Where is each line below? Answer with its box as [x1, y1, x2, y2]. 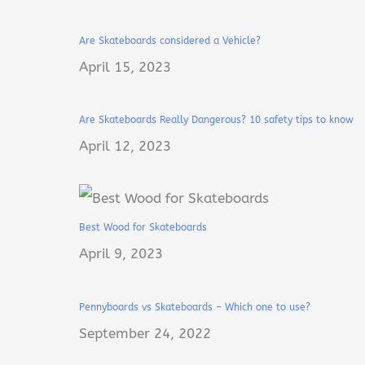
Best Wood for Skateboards [78, 222, 207, 234]
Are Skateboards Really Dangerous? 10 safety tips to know [78, 114, 354, 126]
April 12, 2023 [78, 138, 171, 155]
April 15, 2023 [78, 58, 171, 75]
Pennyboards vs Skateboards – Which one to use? [78, 301, 310, 313]
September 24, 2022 [78, 324, 211, 341]
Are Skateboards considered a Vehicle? [78, 34, 261, 46]
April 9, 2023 [78, 245, 163, 262]
